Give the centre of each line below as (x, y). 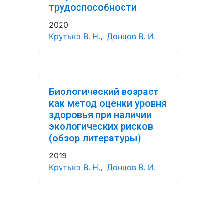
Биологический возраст (104, 92)
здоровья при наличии (100, 115)
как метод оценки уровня (108, 103)
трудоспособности (93, 7)
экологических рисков (101, 126)
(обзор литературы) (95, 138)
